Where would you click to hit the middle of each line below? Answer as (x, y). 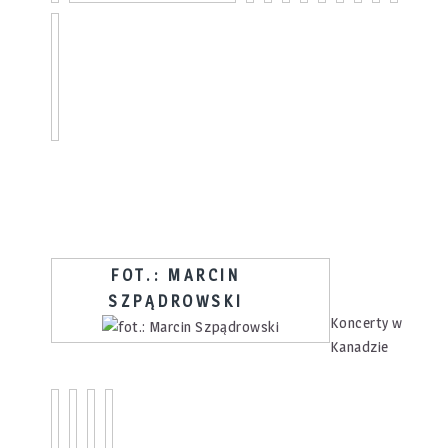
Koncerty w (366, 323)
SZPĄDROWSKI (176, 300)
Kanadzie (359, 347)
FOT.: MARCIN (176, 274)
